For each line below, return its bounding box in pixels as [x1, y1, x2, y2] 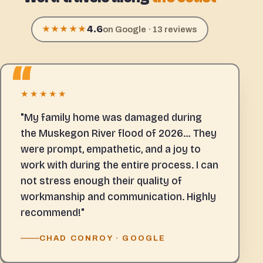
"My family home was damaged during [21, 111, 203, 124]
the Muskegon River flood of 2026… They [21, 127, 217, 140]
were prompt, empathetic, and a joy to [21, 143, 201, 156]
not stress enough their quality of [21, 174, 183, 188]
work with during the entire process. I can [21, 159, 219, 172]
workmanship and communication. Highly [21, 190, 217, 204]
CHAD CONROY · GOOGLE [39, 234, 166, 243]
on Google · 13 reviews [102, 24, 197, 34]
